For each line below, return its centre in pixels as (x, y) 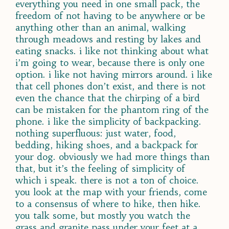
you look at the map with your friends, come (111, 192)
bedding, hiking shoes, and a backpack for (107, 145)
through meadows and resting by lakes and (108, 39)
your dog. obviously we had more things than (112, 156)
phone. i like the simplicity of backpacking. (108, 121)
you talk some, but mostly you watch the (103, 215)
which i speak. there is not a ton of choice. (107, 180)
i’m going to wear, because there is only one (110, 62)
